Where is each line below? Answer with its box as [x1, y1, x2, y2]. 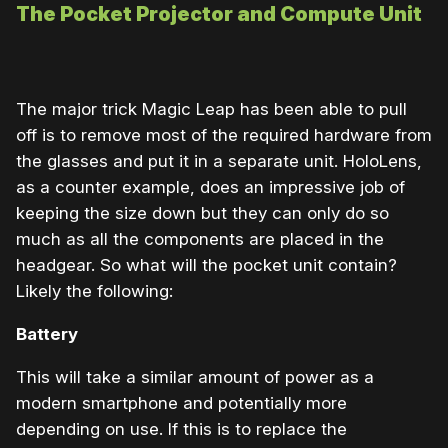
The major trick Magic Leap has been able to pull [16, 98, 407, 119]
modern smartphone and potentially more [16, 392, 347, 413]
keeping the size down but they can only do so [16, 202, 389, 223]
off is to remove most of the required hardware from [16, 124, 432, 145]
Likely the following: [16, 280, 173, 301]
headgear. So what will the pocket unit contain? [16, 254, 397, 275]
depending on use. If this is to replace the [16, 418, 347, 439]
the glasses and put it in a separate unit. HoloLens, [16, 150, 422, 171]
